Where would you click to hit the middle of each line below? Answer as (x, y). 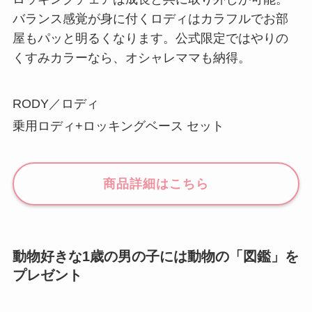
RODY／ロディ (55, 103)
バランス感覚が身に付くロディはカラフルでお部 (150, 18)
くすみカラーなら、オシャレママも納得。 (131, 57)
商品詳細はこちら (156, 184)
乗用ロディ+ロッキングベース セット (118, 126)
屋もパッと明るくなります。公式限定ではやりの (150, 38)
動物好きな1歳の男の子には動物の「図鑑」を (155, 256)
